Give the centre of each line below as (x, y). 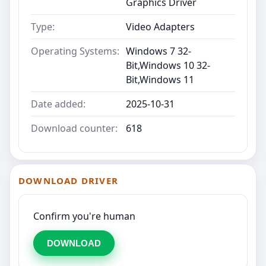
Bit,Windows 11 (160, 79)
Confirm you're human (84, 216)
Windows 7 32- (159, 51)
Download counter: (74, 128)
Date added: (58, 104)
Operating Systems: (75, 51)
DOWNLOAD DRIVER (68, 180)
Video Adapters (160, 26)
